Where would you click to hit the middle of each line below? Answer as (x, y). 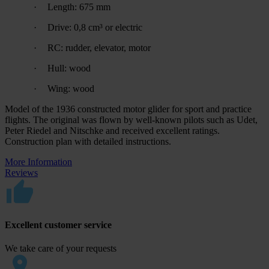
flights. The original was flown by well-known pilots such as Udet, (131, 119)
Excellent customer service (58, 225)
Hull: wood (69, 68)
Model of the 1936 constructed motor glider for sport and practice (128, 109)
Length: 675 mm (79, 7)
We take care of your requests (61, 249)
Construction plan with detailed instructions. (88, 141)
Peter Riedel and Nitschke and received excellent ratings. (112, 130)
